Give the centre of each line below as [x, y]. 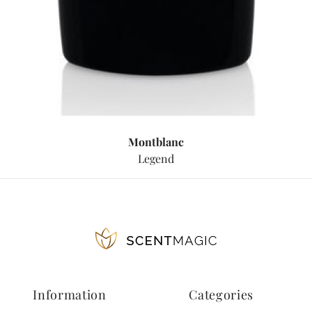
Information [70, 295]
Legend [156, 159]
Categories [221, 295]
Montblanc [156, 142]
